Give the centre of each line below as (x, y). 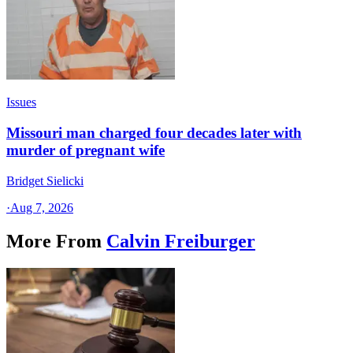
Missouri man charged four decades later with (154, 133)
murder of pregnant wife (85, 150)
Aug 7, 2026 (42, 207)
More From (54, 241)
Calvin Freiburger (181, 241)
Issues (21, 102)
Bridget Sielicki (45, 180)
